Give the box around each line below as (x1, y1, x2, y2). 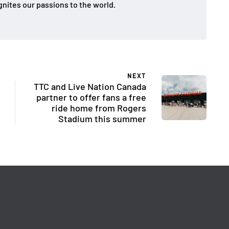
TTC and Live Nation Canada (34, 81, 146, 92)
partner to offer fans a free (36, 91, 146, 103)
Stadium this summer (58, 113, 146, 124)
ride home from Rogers (52, 102, 146, 113)
